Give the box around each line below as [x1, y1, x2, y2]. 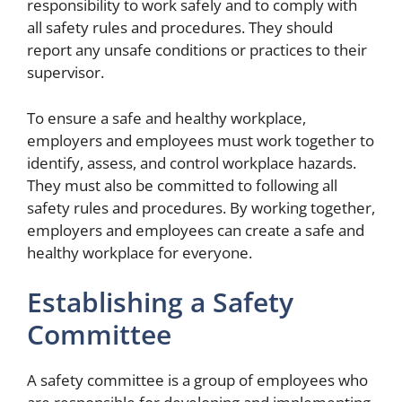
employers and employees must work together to [27, 129, 374, 151]
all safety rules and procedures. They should [27, 17, 333, 39]
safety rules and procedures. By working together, [27, 197, 375, 218]
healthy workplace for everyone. [27, 241, 252, 263]
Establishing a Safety [27, 284, 293, 321]
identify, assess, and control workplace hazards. [27, 152, 356, 173]
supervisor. [27, 62, 104, 83]
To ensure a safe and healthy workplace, [27, 107, 306, 128]
